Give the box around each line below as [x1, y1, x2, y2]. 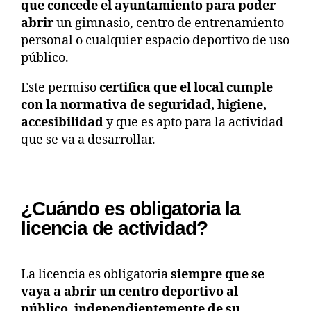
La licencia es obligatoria [21, 266, 168, 283]
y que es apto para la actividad [103, 114, 283, 131]
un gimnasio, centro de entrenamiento [53, 15, 284, 31]
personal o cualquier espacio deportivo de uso [21, 32, 289, 49]
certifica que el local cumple [96, 79, 273, 96]
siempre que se [168, 266, 264, 283]
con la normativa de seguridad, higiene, [21, 96, 267, 113]
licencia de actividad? [21, 217, 208, 239]
